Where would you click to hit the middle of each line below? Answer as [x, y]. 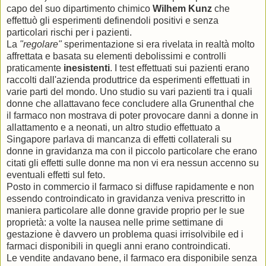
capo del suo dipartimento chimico [80, 9]
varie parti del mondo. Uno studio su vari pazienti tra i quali [129, 92]
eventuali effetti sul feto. [56, 175]
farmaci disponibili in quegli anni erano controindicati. [118, 246]
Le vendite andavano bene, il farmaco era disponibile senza [132, 258]
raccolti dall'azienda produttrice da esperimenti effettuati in [128, 80]
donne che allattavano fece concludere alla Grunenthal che [130, 104]
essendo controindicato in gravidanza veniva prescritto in [126, 199]
